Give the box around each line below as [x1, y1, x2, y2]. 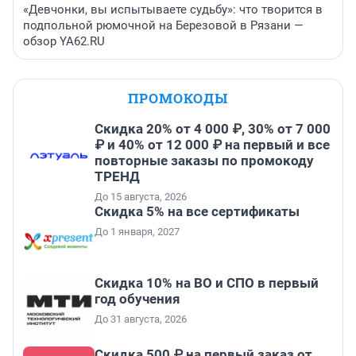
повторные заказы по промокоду [95, 153, 314, 169]
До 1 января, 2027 [95, 226, 180, 238]
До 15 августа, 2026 [95, 191, 187, 203]
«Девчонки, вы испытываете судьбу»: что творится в [23, 2, 323, 17]
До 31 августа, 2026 [95, 313, 187, 326]
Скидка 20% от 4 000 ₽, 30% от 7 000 [95, 121, 331, 137]
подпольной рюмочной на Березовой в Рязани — [23, 18, 304, 33]
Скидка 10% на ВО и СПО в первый [95, 275, 319, 292]
